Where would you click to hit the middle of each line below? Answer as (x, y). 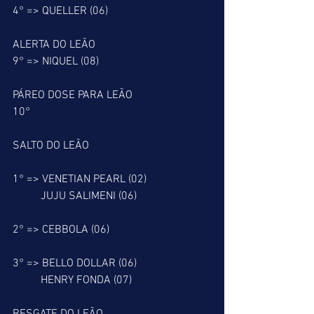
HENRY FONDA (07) (86, 280)
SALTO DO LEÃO (51, 146)
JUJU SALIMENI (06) (89, 196)
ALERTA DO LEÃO (54, 45)
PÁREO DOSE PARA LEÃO (73, 95)
